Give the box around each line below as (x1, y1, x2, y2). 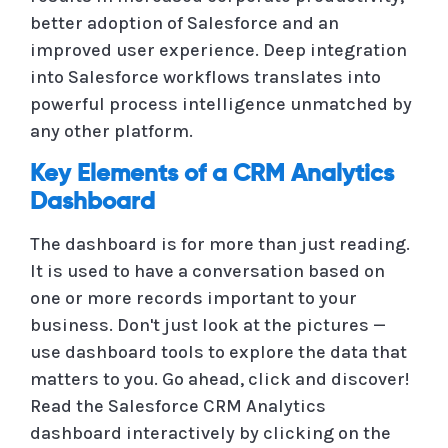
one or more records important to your (30, 286, 357, 309)
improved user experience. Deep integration (30, 38, 407, 61)
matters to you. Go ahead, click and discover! (30, 367, 409, 390)
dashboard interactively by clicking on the (30, 421, 391, 444)
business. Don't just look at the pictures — (30, 313, 386, 336)
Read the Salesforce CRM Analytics (30, 394, 326, 417)
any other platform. (30, 119, 193, 142)
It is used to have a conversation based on (30, 259, 385, 282)
